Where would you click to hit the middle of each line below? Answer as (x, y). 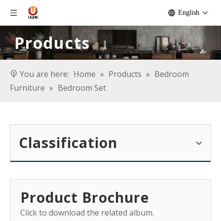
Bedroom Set (82, 88)
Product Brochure (85, 198)
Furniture (27, 88)
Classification (68, 143)
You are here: (44, 74)
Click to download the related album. (87, 213)
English (189, 13)
